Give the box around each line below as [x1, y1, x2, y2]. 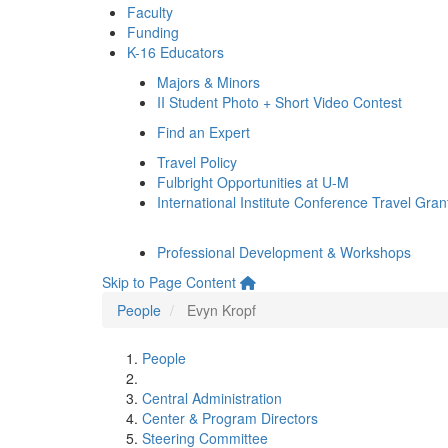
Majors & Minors [157, 72, 260, 92]
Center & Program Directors [142, 408, 318, 428]
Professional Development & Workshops [157, 242, 411, 262]
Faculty [127, 2, 173, 22]
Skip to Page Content [102, 272, 236, 292]
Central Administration [142, 388, 282, 408]
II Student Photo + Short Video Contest [157, 92, 402, 112]
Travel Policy [157, 152, 237, 172]
